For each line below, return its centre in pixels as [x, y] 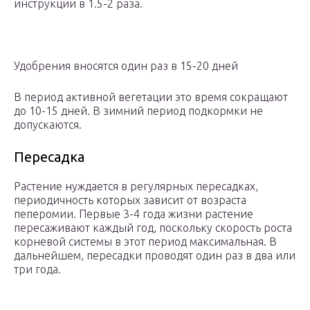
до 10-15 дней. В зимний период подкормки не [138, 111]
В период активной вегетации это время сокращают [151, 97]
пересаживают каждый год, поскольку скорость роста [153, 228]
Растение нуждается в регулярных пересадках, [136, 186]
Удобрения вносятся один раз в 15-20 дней [126, 66]
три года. [37, 270]
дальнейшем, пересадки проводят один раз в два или [155, 256]
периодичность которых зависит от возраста [130, 200]
